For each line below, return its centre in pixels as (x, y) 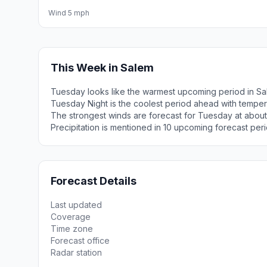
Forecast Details (94, 181)
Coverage (71, 217)
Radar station (76, 252)
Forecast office (80, 240)
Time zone (72, 229)
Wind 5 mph (69, 13)
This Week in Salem (102, 68)
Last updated (76, 205)
